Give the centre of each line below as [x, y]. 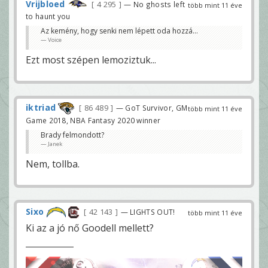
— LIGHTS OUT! [148, 211]
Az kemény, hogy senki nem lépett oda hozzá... [119, 31]
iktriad [41, 107]
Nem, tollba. [53, 164]
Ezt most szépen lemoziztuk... [91, 60]
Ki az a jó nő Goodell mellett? [90, 228]
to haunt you [48, 16]
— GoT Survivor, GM [152, 107]
